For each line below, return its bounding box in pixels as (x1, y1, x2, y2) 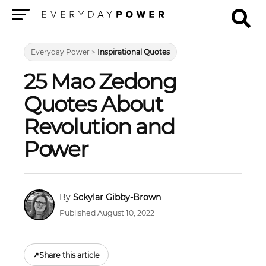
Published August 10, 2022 (59, 208, 154, 218)
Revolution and (24, 113, 175, 140)
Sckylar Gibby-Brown (73, 191, 161, 202)
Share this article (39, 250, 100, 259)
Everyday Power (31, 47, 90, 56)
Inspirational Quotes (97, 47, 170, 56)
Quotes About (24, 91, 163, 117)
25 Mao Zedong (24, 68, 177, 94)
